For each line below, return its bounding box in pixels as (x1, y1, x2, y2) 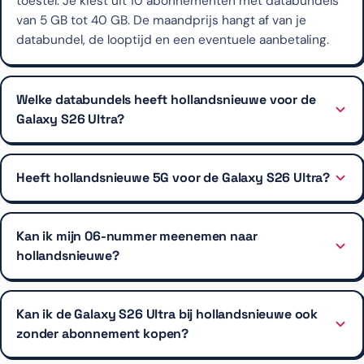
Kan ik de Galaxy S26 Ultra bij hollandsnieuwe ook (16, 305, 318, 323)
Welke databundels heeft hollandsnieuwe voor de (16, 90, 316, 108)
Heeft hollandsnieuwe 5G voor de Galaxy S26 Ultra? (16, 168, 331, 186)
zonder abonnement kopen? (16, 324, 189, 342)
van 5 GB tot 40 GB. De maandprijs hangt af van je (16, 11, 306, 28)
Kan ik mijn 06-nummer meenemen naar (16, 227, 258, 245)
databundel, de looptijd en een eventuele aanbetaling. (16, 31, 329, 48)
